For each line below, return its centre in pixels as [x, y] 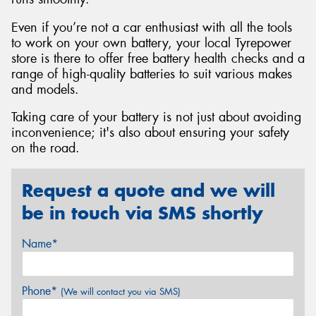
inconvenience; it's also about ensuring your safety [150, 133]
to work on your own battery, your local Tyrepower [151, 43]
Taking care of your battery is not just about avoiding [156, 117]
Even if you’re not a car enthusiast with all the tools [152, 27]
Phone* [41, 291]
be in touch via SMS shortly [142, 213]
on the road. [45, 148]
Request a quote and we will [148, 190]
